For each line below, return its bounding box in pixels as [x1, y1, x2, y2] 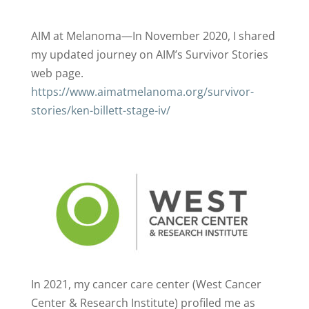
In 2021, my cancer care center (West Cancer [30, 277, 261, 292]
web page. [30, 66, 86, 81]
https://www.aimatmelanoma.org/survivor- [30, 84, 254, 99]
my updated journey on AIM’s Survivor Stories [30, 47, 268, 62]
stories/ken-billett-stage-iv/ [30, 103, 170, 118]
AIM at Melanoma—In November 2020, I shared [30, 28, 275, 43]
